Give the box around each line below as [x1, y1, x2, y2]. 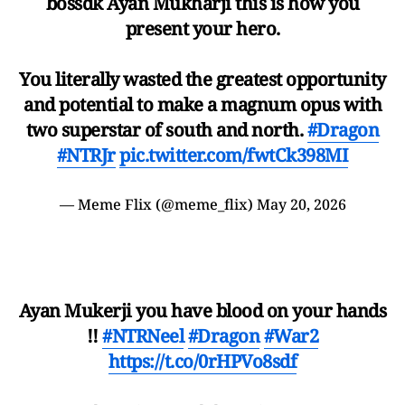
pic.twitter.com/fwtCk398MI [119, 142, 349, 167]
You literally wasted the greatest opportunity [19, 66, 386, 91]
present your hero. [125, 15, 280, 41]
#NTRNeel [102, 323, 184, 348]
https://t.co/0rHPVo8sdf [108, 348, 297, 373]
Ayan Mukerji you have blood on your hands [18, 297, 387, 323]
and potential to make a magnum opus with [24, 91, 381, 117]
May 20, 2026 [256, 193, 346, 214]
